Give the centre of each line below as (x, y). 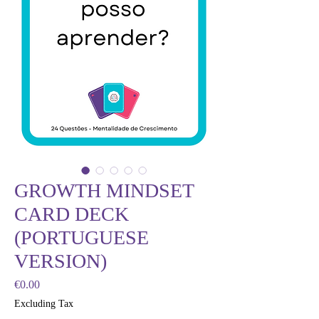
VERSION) (61, 261)
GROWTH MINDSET (104, 190)
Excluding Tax (44, 303)
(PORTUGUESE (82, 237)
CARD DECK (72, 214)
